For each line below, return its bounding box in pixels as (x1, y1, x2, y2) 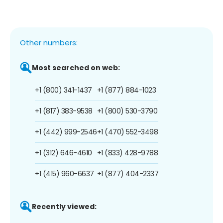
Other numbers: (20, 37, 78, 48)
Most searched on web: (32, 62, 120, 73)
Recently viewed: (32, 201, 97, 212)
